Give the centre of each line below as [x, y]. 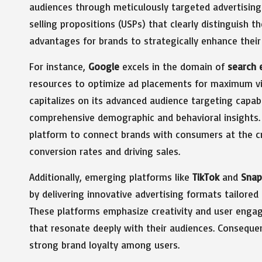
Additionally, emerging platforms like [111, 177]
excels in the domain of [173, 66]
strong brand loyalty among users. [104, 244]
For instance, [59, 66]
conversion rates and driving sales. [105, 151]
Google [104, 66]
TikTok [206, 177]
